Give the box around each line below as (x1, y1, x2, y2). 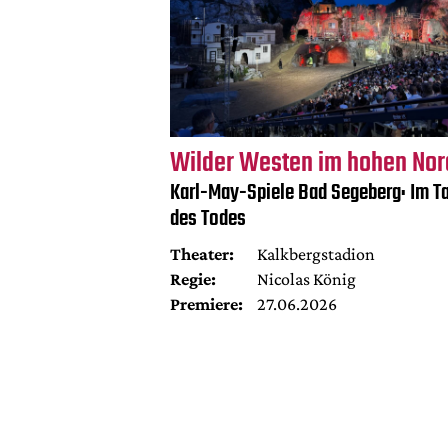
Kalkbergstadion (257, 243, 375, 264)
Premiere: (169, 293, 243, 314)
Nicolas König (257, 268, 356, 289)
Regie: (169, 268, 216, 289)
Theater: (169, 243, 234, 264)
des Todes (169, 201, 246, 236)
